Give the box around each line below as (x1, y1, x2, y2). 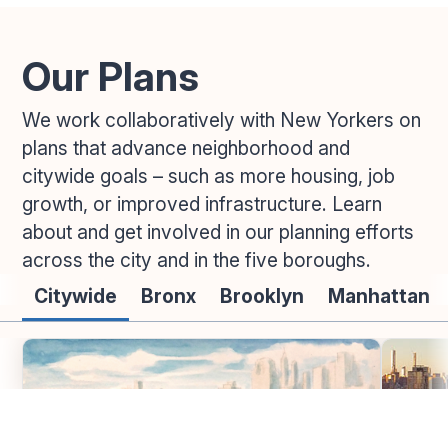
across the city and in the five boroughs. (22, 247, 372, 272)
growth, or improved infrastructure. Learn (22, 191, 383, 216)
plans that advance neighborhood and (22, 135, 351, 160)
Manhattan (328, 283, 431, 308)
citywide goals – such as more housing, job (22, 163, 396, 188)
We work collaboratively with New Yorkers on (22, 107, 422, 132)
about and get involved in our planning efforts (22, 219, 415, 244)
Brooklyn (220, 283, 305, 308)
